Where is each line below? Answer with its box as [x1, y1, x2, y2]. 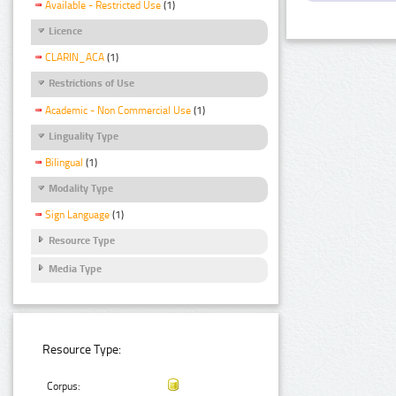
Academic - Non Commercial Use [45, 103, 191, 117]
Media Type [49, 263, 102, 276]
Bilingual [45, 156, 83, 169]
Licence [49, 25, 82, 38]
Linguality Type [49, 129, 118, 142]
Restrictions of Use [49, 77, 134, 90]
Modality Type [49, 181, 113, 194]
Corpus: [47, 380, 81, 393]
